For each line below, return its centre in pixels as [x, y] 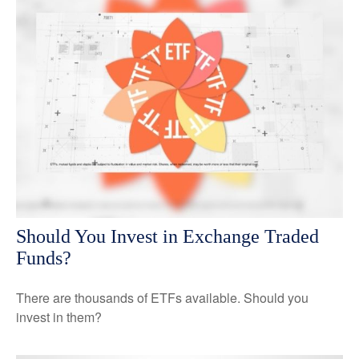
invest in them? [59, 317]
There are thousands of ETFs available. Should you [162, 297]
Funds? [44, 258]
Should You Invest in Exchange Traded [167, 236]
